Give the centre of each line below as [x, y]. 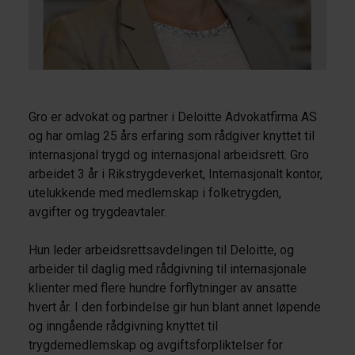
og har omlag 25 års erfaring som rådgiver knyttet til [172, 136]
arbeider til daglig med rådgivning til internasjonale [168, 269]
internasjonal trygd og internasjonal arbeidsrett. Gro [169, 155]
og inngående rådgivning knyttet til [123, 326]
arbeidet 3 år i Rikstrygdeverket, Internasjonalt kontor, [176, 174]
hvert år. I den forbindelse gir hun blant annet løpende [175, 307]
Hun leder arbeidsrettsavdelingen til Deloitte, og [161, 250]
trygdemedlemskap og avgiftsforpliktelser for [156, 345]
